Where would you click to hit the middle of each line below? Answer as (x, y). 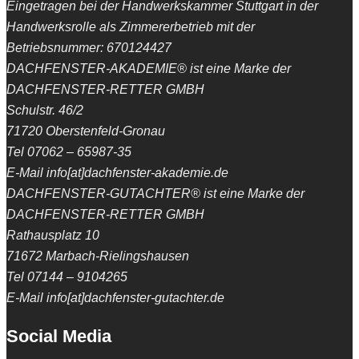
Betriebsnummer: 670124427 (89, 47)
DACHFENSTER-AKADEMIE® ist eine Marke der (149, 68)
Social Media (59, 336)
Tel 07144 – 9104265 (67, 276)
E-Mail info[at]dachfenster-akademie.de (117, 172)
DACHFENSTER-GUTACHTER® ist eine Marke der (155, 193)
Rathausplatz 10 (53, 235)
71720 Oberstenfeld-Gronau (86, 131)
